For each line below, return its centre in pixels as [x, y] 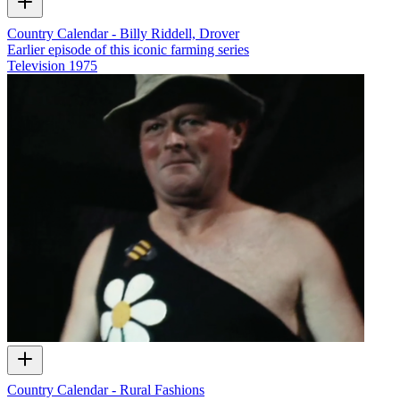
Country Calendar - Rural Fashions [106, 390]
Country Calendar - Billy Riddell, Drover [123, 33]
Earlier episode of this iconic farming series [128, 49]
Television [36, 65]
